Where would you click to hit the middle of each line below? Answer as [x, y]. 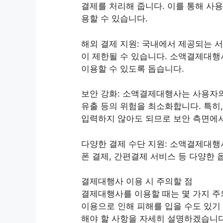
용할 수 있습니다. [114, 19]
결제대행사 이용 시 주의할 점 [137, 181]
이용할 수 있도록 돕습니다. [133, 68]
